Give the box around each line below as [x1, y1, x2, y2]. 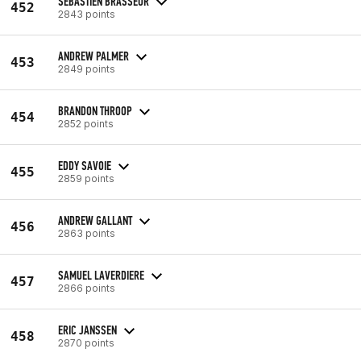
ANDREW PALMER [58, 48, 129, 64]
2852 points [58, 117, 114, 130]
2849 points [58, 62, 115, 75]
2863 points [58, 226, 115, 239]
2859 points [58, 172, 114, 185]
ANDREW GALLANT [58, 212, 132, 228]
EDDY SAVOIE [58, 157, 111, 173]
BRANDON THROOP [58, 102, 132, 118]
